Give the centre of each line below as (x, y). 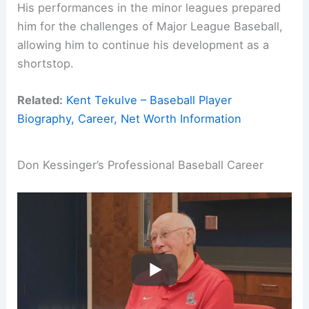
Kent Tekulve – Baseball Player (149, 100)
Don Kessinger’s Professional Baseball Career (141, 165)
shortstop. (46, 63)
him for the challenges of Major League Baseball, (150, 26)
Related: (40, 100)
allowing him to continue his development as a (143, 44)
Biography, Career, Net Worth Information (130, 119)
